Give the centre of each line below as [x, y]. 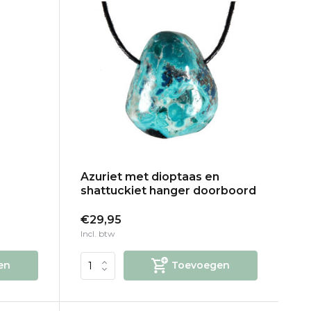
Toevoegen [200, 266]
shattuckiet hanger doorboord [168, 191]
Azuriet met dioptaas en [150, 177]
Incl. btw [98, 234]
